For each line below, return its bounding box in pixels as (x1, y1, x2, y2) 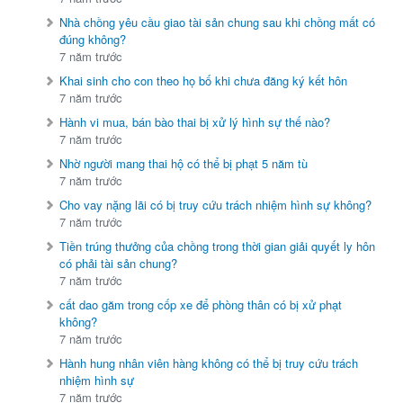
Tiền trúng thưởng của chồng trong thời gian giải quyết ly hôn (59, 237, 376, 255)
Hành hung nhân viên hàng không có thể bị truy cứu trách (59, 354, 359, 372)
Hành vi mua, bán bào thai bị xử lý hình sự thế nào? (59, 113, 331, 131)
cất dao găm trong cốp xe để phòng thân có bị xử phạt (59, 296, 343, 314)
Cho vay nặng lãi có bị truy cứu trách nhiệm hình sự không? (59, 196, 372, 214)
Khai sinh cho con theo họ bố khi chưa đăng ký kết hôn (59, 72, 348, 90)
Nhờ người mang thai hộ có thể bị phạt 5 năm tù (59, 155, 309, 173)
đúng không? (59, 31, 127, 49)
